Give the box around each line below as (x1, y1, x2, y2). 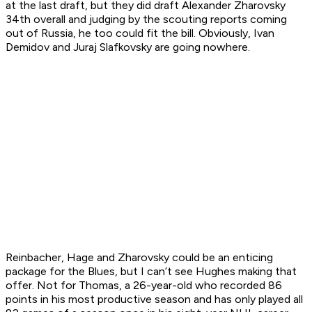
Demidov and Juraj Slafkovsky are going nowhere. (6, 40, 250, 54)
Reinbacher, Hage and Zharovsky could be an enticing (6, 251, 273, 265)
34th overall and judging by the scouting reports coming (6, 13, 287, 26)
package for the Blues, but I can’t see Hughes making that (6, 265, 297, 279)
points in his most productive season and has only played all (6, 292, 303, 306)
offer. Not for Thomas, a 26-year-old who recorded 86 (6, 279, 282, 292)
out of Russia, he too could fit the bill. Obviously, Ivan (6, 26, 274, 40)
